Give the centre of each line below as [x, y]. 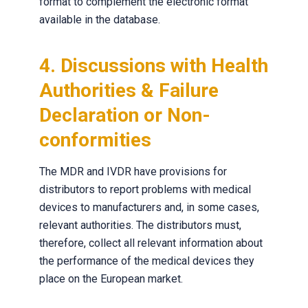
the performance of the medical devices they [146, 261]
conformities [95, 140]
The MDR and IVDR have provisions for [133, 172]
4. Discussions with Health [153, 66]
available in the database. [99, 20]
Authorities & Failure [129, 90]
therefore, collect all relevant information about [151, 243]
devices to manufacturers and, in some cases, [149, 207]
